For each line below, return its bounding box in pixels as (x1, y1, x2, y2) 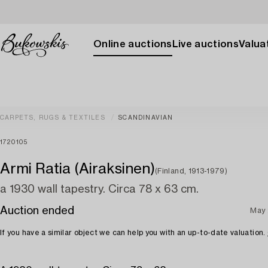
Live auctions (172, 39, 239, 49)
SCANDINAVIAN (118, 115, 173, 121)
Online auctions (93, 39, 172, 49)
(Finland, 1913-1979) (155, 167, 228, 175)
